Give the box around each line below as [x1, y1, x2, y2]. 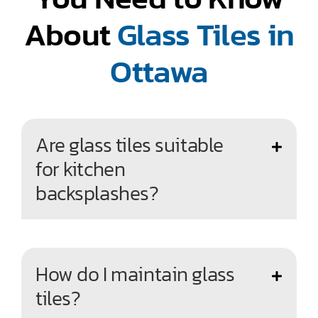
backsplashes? [35, 177, 159, 208]
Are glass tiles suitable [35, 129, 224, 160]
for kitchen [35, 153, 126, 184]
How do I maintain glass [35, 258, 235, 289]
